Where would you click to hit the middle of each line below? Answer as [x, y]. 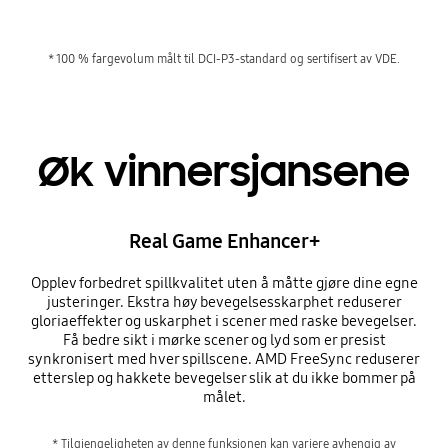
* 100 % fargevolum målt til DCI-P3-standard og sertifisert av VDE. [224, 59]
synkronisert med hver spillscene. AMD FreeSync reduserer [224, 358]
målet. [224, 396]
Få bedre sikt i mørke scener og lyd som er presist [224, 339]
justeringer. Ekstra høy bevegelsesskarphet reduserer [224, 301]
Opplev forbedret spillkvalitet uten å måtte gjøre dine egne [224, 282]
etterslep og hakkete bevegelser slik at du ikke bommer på [224, 377]
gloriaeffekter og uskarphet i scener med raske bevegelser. [224, 320]
